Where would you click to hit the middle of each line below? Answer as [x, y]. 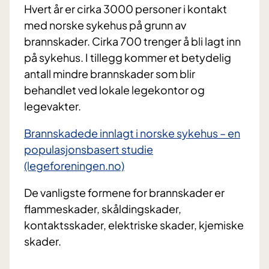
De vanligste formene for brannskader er [124, 193]
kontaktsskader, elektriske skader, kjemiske [134, 225]
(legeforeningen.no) [74, 166]
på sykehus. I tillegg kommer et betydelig [128, 58]
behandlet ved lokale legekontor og [114, 90]
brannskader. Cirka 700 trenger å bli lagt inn [132, 41]
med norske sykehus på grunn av [105, 25]
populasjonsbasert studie [89, 150]
